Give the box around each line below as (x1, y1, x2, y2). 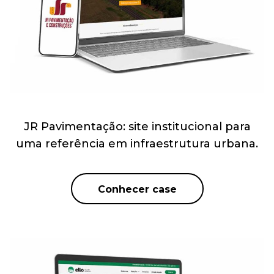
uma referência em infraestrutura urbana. (16, 137, 258, 151)
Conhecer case (97, 183, 177, 196)
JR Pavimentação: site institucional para (23, 120, 251, 134)
